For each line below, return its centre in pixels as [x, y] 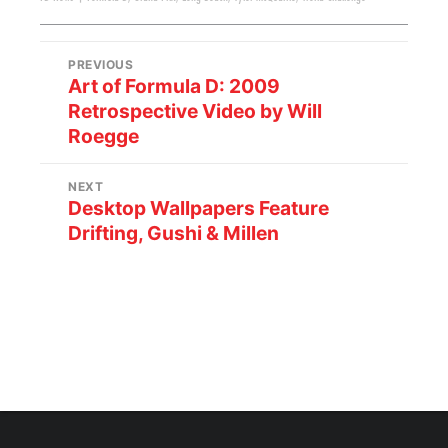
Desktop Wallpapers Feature [199, 208]
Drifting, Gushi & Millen [174, 233]
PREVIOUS [101, 65]
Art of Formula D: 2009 [174, 86]
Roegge [104, 136]
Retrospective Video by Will [195, 111]
